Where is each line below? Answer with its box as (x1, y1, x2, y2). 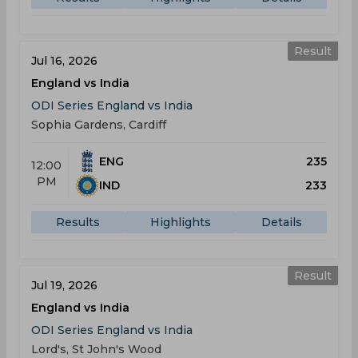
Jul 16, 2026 (31, 54, 97, 68)
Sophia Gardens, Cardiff (31, 117, 166, 132)
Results (56, 215, 101, 229)
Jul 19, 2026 (31, 278, 97, 292)
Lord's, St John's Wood (31, 342, 161, 356)
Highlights (150, 215, 211, 229)
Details (261, 215, 302, 229)
